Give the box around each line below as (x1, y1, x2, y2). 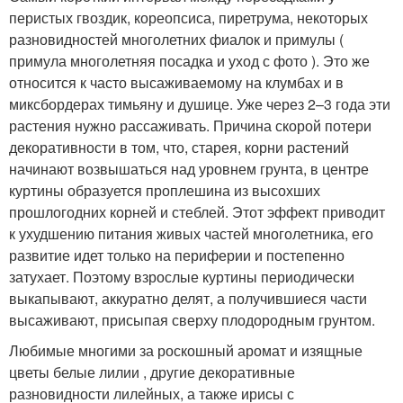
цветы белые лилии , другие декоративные (9, 361, 295, 382)
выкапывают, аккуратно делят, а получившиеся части (9, 287, 367, 309)
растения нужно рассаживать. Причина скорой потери (9, 114, 372, 136)
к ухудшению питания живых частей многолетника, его (9, 222, 373, 244)
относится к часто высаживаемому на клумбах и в (9, 71, 344, 93)
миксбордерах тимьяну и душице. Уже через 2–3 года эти (9, 93, 390, 114)
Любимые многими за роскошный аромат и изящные (9, 339, 363, 361)
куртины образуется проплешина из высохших (9, 179, 320, 201)
